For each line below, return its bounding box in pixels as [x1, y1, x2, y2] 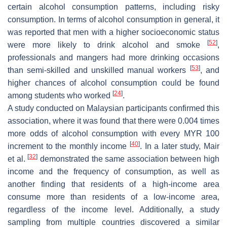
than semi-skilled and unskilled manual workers [8, 65, 190, 74]
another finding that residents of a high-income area [8, 179, 219, 188]
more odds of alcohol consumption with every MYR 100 [8, 129, 219, 138]
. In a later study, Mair [140, 141, 219, 150]
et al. [8, 154, 28, 163]
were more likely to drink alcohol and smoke [8, 40, 207, 49]
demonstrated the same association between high [37, 154, 219, 163]
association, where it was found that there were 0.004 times [8, 116, 219, 125]
